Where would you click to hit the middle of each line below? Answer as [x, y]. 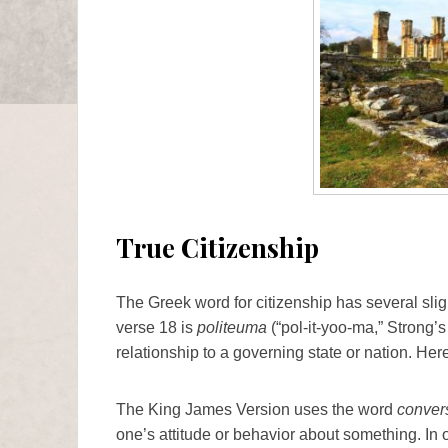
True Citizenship [217, 247]
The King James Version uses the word [256, 409]
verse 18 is [156, 327]
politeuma [232, 327]
